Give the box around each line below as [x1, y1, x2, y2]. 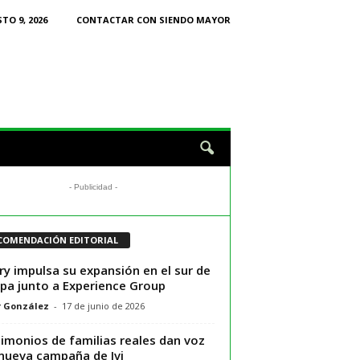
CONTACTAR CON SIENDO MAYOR [76, 14, 231, 26]
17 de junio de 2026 [61, 299, 145, 312]
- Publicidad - [69, 182, 117, 191]
